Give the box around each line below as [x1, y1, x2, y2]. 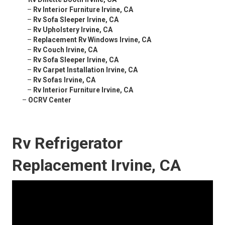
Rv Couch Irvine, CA [33, 46, 97, 54]
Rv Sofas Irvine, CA [33, 76, 95, 84]
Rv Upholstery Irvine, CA [33, 26, 113, 34]
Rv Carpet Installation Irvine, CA [33, 66, 138, 74]
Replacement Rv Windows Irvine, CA [33, 36, 151, 44]
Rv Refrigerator [12, 134, 123, 153]
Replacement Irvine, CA [12, 156, 181, 175]
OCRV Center [28, 96, 71, 104]
